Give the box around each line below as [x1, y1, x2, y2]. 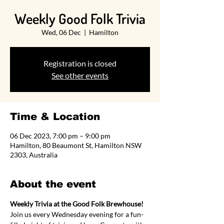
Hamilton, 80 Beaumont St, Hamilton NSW [10, 141, 141, 150]
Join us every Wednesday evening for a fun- [10, 210, 143, 219]
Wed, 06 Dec [41, 28, 81, 37]
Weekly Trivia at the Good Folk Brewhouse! [10, 199, 143, 208]
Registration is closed [43, 58, 116, 68]
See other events [51, 70, 108, 80]
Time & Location [10, 111, 100, 122]
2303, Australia [10, 150, 57, 159]
